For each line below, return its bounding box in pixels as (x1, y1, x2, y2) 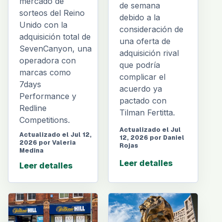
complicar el (119, 72, 166, 82)
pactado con (119, 96, 166, 106)
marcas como (19, 67, 71, 77)
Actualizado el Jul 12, (19, 130, 92, 139)
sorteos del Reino (19, 7, 85, 18)
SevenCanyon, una (19, 43, 92, 54)
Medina (19, 146, 44, 155)
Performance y (19, 91, 76, 101)
